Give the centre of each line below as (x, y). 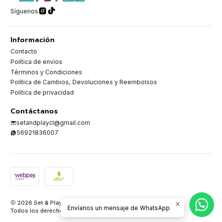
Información (32, 40)
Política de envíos (36, 61)
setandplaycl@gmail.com (53, 122)
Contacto (24, 52)
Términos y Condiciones (46, 72)
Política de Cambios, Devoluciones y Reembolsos (84, 82)
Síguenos (24, 11)
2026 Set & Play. (40, 202)
